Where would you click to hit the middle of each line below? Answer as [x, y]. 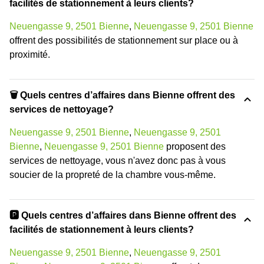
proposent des [195, 147]
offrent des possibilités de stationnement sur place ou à [124, 41]
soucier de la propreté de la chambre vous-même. [113, 175]
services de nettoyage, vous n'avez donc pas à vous [118, 161]
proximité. [30, 55]
